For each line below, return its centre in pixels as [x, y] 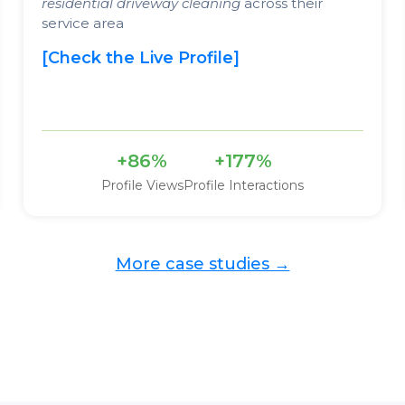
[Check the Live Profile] [140, 57]
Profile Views [142, 185]
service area [82, 23]
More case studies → [202, 264]
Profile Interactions [243, 185]
